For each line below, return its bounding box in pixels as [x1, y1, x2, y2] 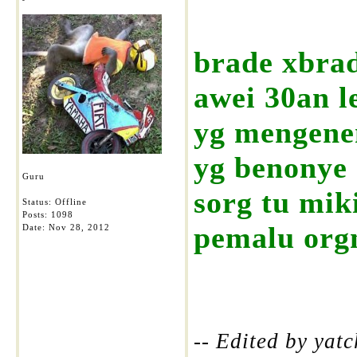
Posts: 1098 [22, 210, 73, 219]
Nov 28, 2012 [49, 222, 110, 232]
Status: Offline [22, 197, 87, 206]
